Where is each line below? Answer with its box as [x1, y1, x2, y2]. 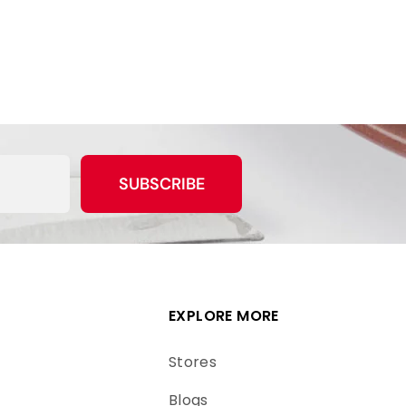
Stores [168, 351, 217, 372]
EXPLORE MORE [168, 304, 279, 326]
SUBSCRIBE [118, 172, 205, 195]
